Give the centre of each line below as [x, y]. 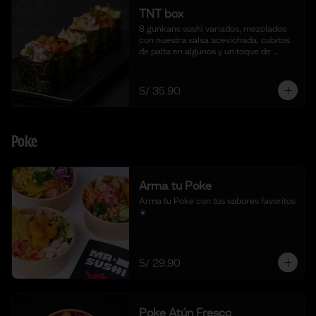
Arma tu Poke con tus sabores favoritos [217, 201]
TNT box [161, 13]
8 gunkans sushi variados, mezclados [212, 29]
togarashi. [158, 62]
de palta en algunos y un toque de [205, 51]
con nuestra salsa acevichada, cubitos [214, 40]
